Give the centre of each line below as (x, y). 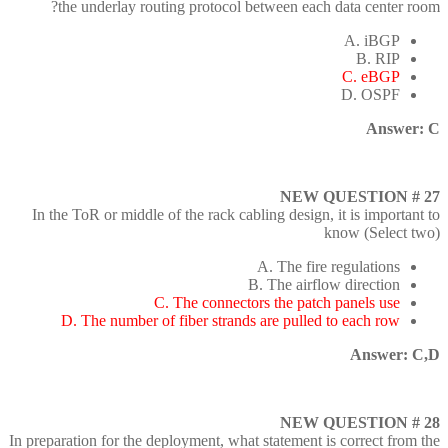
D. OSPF (370, 95)
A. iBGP (372, 41)
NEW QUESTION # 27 (360, 197)
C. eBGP (371, 77)
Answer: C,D (395, 355)
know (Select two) (382, 233)
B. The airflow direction (324, 285)
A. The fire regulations (328, 267)
